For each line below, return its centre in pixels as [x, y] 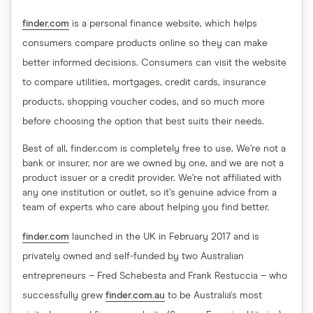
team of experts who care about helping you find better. [146, 208]
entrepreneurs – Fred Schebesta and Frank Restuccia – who [155, 276]
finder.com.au [135, 296]
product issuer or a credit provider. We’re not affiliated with [152, 178]
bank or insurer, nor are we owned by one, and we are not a [153, 163]
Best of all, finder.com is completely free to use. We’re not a [154, 149]
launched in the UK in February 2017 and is [164, 237]
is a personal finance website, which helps [163, 24]
